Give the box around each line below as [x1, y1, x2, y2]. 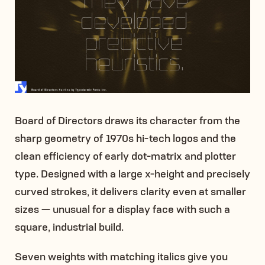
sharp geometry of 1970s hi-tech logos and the [15, 130, 236, 145]
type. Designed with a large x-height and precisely [15, 166, 250, 180]
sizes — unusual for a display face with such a [15, 201, 230, 216]
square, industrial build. [15, 219, 124, 234]
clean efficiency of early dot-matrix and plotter [15, 148, 236, 163]
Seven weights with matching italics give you [15, 248, 228, 263]
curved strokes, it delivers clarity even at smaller [15, 183, 246, 198]
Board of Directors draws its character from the [15, 112, 240, 127]
